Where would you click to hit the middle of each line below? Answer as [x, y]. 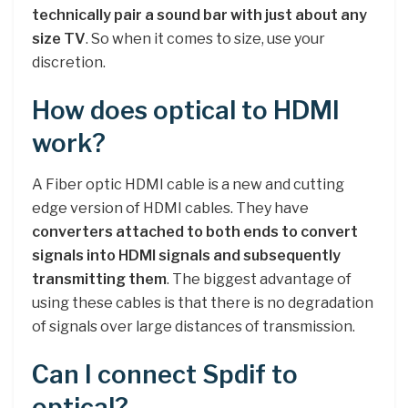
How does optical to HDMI [186, 111]
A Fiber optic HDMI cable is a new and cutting [188, 184]
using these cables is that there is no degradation [203, 302]
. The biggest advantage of [259, 279]
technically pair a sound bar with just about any [199, 15]
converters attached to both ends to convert [195, 231]
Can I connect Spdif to [165, 375]
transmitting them [99, 279]
